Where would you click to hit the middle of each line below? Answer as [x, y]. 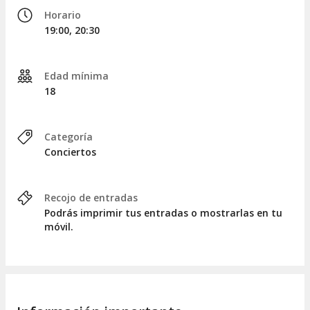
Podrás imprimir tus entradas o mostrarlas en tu [163, 213]
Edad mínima [76, 76]
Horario [63, 15]
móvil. [59, 227]
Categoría [69, 137]
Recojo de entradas [91, 198]
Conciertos [70, 152]
